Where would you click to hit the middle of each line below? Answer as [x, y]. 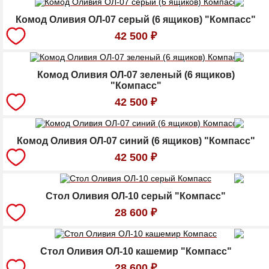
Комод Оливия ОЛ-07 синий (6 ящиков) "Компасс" [136, 141]
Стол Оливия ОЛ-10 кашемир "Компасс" [136, 252]
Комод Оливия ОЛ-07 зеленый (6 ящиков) [136, 75]
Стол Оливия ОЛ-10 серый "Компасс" [136, 196]
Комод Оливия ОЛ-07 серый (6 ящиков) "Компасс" [136, 20]
